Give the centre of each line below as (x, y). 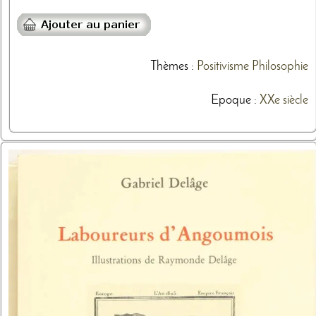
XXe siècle (284, 100)
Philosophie (280, 66)
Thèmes (169, 66)
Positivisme (223, 66)
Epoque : (235, 100)
